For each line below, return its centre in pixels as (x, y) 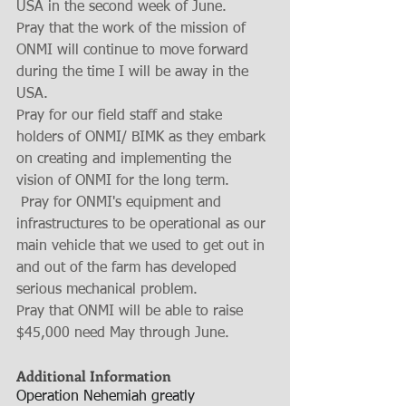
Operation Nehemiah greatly (108, 396)
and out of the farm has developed (129, 268)
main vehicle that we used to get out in (143, 246)
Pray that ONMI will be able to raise (132, 311)
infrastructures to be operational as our (143, 224)
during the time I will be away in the (135, 72)
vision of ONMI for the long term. (127, 181)
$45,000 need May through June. (125, 333)
